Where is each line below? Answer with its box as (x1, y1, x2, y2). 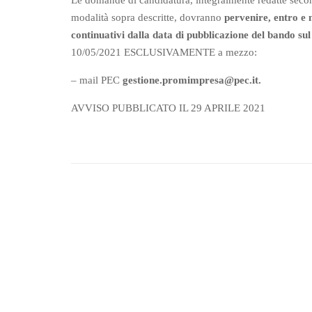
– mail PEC (71, 75, 123, 86)
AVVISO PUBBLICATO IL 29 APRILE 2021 (71, 102, 265, 114)
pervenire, (224, 12, 274, 24)
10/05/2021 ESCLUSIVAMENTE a (71, 47, 223, 58)
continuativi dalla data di (71, 29, 184, 41)
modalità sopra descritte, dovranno (71, 12, 224, 24)
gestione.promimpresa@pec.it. (123, 75, 261, 86)
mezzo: (226, 47, 257, 58)
